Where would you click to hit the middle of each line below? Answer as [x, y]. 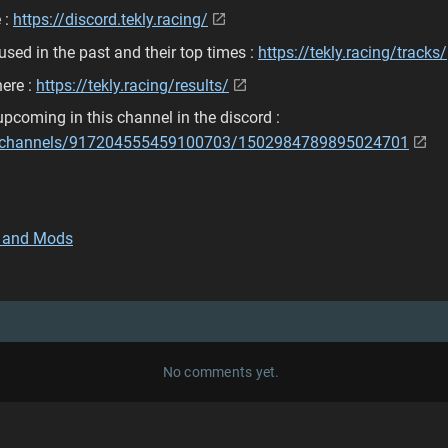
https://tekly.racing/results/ [132, 85]
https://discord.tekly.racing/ [110, 19]
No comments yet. [221, 371]
